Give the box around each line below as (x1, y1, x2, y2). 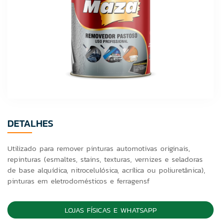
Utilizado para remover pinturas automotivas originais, (7, 143, 190, 154)
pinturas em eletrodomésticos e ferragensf (7, 175, 149, 186)
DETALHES (7, 116, 53, 131)
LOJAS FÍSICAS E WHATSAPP (64, 204, 157, 216)
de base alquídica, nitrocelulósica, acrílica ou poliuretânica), (7, 164, 205, 176)
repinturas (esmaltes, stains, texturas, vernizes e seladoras (7, 153, 203, 165)
